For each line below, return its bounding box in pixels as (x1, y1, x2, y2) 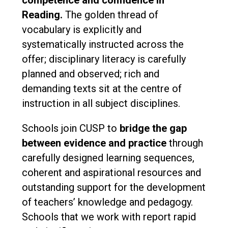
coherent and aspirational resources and (21, 166, 201, 179)
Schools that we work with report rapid (21, 211, 196, 223)
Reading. (21, 9, 65, 21)
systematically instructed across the (21, 38, 184, 51)
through (166, 137, 203, 150)
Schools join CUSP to (21, 122, 120, 135)
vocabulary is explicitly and (21, 23, 141, 36)
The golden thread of (65, 9, 158, 21)
